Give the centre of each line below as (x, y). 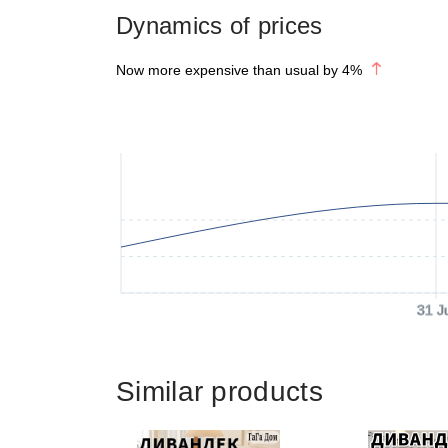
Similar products (219, 391)
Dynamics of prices (219, 25)
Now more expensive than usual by (227, 70)
